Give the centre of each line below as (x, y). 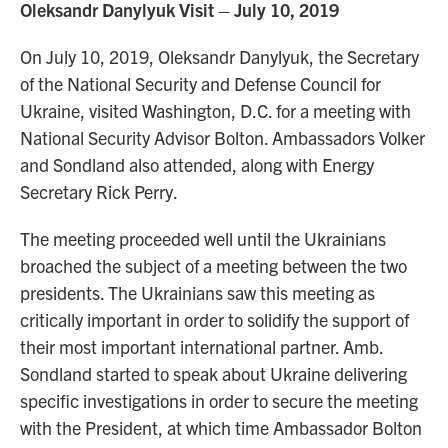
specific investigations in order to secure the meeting (219, 400)
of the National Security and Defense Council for (200, 83)
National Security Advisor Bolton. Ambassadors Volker (222, 137)
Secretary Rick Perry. (99, 191)
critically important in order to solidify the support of (214, 319)
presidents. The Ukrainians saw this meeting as (197, 292)
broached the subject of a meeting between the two (213, 265)
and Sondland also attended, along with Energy (197, 164)
